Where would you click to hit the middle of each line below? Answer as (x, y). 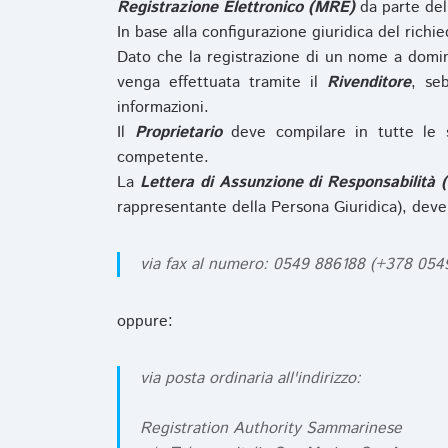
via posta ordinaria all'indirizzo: (250, 378)
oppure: (145, 321)
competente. (163, 157)
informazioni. (163, 107)
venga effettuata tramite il (222, 82)
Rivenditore (368, 82)
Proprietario (178, 132)
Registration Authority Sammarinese (271, 428)
